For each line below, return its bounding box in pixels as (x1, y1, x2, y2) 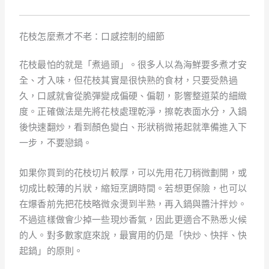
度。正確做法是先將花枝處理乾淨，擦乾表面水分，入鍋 (19, 106, 247, 117)
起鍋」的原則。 (19, 246, 83, 256)
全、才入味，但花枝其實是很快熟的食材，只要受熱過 (19, 75, 238, 86)
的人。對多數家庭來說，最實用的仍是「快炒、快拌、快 (19, 230, 247, 241)
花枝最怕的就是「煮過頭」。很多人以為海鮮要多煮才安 (19, 59, 247, 70)
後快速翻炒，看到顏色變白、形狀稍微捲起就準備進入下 (19, 122, 247, 133)
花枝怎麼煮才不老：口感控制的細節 (19, 31, 165, 41)
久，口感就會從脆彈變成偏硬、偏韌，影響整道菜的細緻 (19, 91, 247, 101)
